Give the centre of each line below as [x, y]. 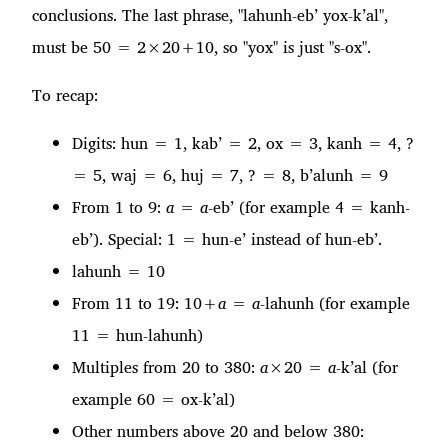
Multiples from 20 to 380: [166, 366]
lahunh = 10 [118, 270]
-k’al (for [367, 366]
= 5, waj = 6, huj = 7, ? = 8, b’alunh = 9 [230, 174]
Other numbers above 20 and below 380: [218, 430]
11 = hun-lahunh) [137, 334]
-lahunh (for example [335, 302]
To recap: [65, 94]
